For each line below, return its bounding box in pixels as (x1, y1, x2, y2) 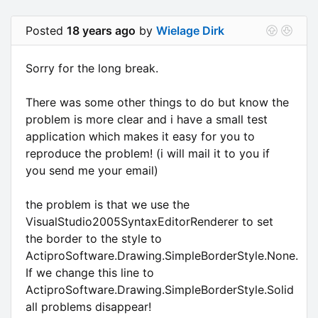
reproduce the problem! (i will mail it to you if (26, 146, 270, 160)
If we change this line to (26, 265, 154, 280)
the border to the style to (26, 231, 162, 246)
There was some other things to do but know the (26, 94, 289, 109)
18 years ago (67, 23, 136, 38)
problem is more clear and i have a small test (26, 111, 268, 126)
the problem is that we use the (26, 197, 190, 212)
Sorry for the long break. (26, 60, 158, 75)
